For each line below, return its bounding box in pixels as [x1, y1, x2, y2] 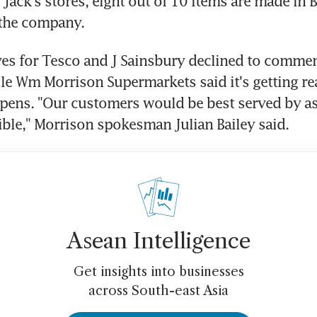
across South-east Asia [88, 283, 229, 299]
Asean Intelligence [67, 228, 250, 255]
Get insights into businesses [73, 264, 244, 280]
